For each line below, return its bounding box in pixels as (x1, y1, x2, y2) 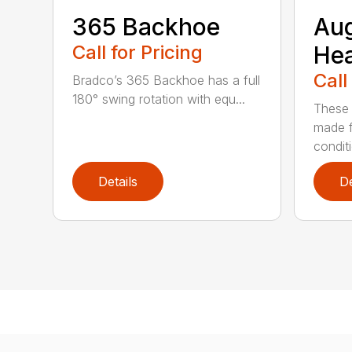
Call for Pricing (72, 40, 203, 64)
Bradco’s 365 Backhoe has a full (72, 71, 261, 88)
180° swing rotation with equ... (72, 90, 246, 107)
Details (98, 173, 138, 189)
